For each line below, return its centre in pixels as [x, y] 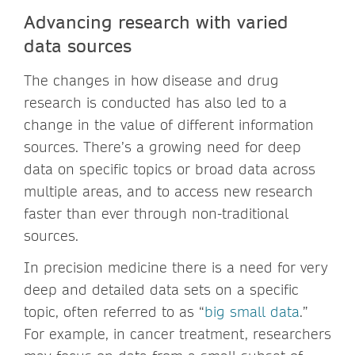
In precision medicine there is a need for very [176, 267]
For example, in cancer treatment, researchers [177, 334]
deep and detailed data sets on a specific [161, 289]
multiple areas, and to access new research [168, 191]
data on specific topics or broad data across [170, 169]
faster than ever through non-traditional [156, 213]
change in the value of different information [169, 124]
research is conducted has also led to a [155, 102]
